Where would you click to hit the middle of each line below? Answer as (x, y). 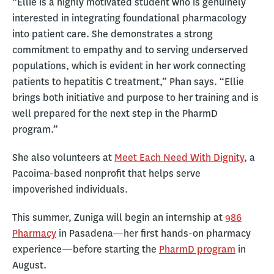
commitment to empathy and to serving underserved (130, 50)
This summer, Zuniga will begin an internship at (119, 217)
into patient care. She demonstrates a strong (113, 34)
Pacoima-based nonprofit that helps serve (106, 173)
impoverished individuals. (71, 189)
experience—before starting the (86, 249)
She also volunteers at (63, 157)
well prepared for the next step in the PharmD (115, 113)
